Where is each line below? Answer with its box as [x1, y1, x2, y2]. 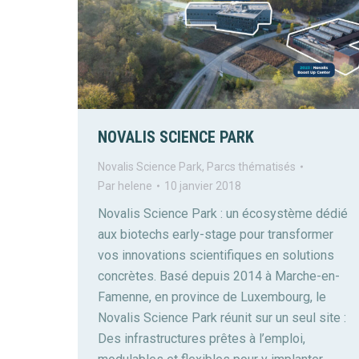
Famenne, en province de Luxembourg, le [98, 288, 326, 305]
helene [118, 179, 152, 192]
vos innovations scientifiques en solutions [98, 247, 334, 263]
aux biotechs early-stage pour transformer [98, 226, 333, 242]
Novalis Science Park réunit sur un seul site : [98, 309, 353, 325]
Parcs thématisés [207, 159, 296, 173]
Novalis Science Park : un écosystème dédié [98, 205, 348, 221]
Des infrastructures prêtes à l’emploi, [98, 330, 305, 346]
